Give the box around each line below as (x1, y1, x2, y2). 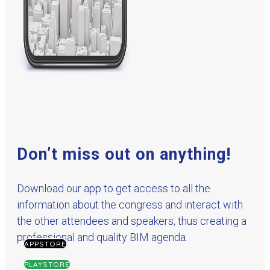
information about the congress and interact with (17, 198, 243, 212)
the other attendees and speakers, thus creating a (17, 215, 246, 228)
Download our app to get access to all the (17, 182, 210, 195)
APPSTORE (24, 239, 66, 249)
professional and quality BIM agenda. (17, 231, 187, 244)
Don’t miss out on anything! (17, 145, 231, 165)
